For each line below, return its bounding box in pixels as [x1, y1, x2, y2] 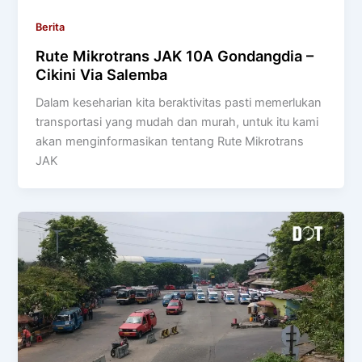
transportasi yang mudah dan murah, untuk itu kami [36, 114, 319, 129]
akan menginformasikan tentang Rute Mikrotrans [36, 133, 305, 149]
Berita [36, 21, 65, 34]
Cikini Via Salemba [36, 65, 168, 83]
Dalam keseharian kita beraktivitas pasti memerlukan [36, 95, 322, 110]
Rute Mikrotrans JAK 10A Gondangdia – [36, 46, 314, 65]
